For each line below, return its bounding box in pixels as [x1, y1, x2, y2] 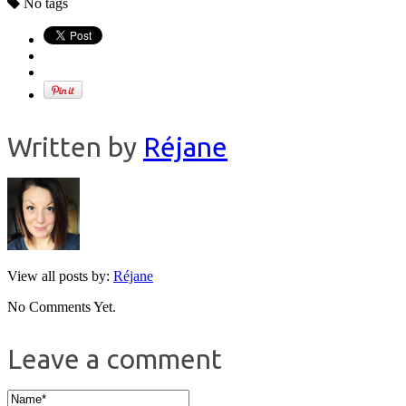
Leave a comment [7, 343, 222, 375]
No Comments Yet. [7, 299, 116, 315]
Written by [7, 131, 143, 163]
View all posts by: [7, 268, 113, 285]
